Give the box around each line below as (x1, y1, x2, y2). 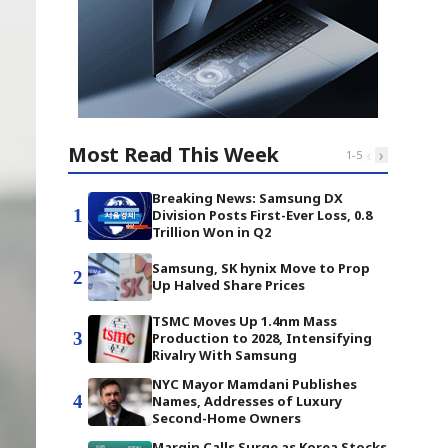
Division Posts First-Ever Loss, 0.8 (152, 206, 372, 224)
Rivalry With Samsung (152, 346, 297, 364)
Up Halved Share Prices (152, 276, 305, 294)
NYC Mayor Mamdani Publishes (152, 375, 357, 393)
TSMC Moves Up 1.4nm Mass (152, 312, 337, 330)
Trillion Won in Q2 (152, 223, 271, 241)
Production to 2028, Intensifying (152, 329, 372, 347)
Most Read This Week (68, 141, 280, 168)
